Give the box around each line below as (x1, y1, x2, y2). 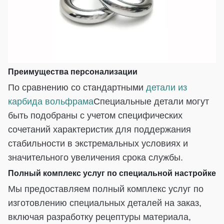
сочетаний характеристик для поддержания (8, 124, 191, 134)
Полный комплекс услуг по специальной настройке (8, 168, 216, 177)
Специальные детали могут (93, 96, 209, 106)
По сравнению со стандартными (8, 82, 146, 92)
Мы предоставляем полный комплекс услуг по (8, 183, 203, 194)
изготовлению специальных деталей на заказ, (8, 197, 201, 208)
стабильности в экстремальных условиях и (8, 138, 188, 148)
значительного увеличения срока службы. (8, 152, 183, 162)
